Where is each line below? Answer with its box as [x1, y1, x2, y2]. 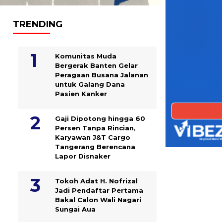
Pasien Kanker [55, 89, 107, 98]
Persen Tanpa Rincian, [55, 123, 136, 132]
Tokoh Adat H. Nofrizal [55, 176, 138, 185]
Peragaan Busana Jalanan [55, 70, 148, 79]
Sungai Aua [55, 205, 96, 213]
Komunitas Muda [55, 52, 116, 60]
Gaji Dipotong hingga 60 [55, 114, 145, 122]
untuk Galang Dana [55, 80, 125, 88]
